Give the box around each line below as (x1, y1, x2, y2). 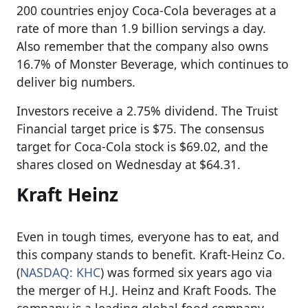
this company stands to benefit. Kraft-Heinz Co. (16, 245, 285, 263)
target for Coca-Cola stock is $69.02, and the (16, 137, 268, 155)
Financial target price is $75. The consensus (16, 120, 264, 137)
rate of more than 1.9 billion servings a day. (16, 19, 266, 36)
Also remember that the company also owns (16, 37, 268, 54)
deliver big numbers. (16, 73, 135, 90)
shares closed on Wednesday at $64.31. (16, 155, 241, 173)
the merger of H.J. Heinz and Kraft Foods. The (16, 281, 276, 298)
